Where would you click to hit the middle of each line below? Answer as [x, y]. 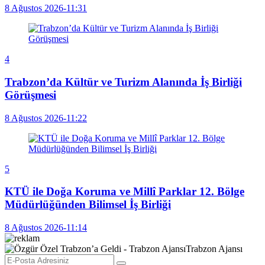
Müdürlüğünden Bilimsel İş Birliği [88, 205]
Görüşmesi [30, 95]
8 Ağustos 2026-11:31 [46, 8]
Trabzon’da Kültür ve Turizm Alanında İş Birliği [123, 82]
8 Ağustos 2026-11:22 [46, 118]
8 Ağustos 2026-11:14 [46, 228]
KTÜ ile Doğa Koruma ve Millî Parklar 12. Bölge [125, 192]
